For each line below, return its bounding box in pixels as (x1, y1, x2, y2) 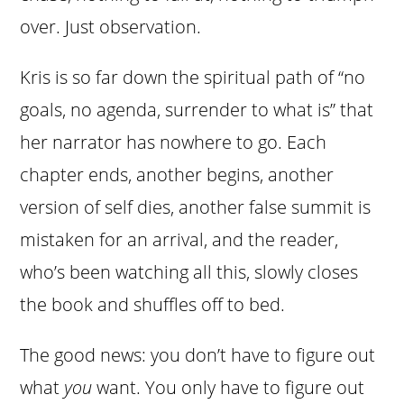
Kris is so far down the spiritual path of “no (20, 65, 366, 90)
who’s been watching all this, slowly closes (20, 260, 359, 285)
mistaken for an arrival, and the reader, (20, 227, 339, 252)
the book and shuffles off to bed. (20, 292, 286, 317)
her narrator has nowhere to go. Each (20, 130, 327, 155)
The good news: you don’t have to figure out (20, 343, 376, 368)
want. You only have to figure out (92, 375, 365, 400)
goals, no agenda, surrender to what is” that (20, 97, 374, 123)
